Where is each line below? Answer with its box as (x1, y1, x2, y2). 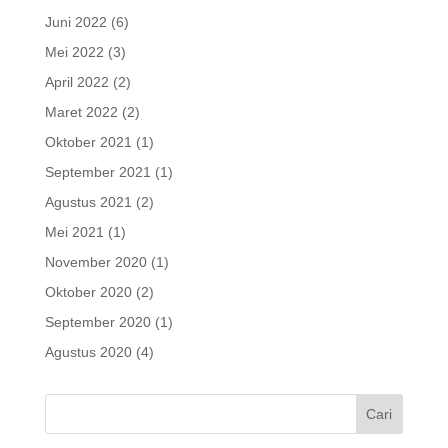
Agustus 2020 (44, 344, 132, 361)
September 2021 (44, 164, 151, 181)
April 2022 (44, 74, 109, 91)
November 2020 (44, 254, 147, 271)
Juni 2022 (44, 14, 107, 31)
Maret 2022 (44, 104, 118, 121)
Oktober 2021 (44, 134, 132, 151)
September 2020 (44, 314, 151, 331)
